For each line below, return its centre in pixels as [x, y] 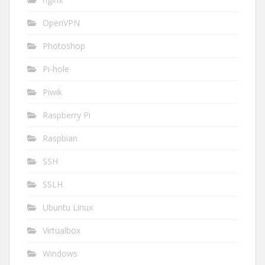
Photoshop [64, 46]
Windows [60, 253]
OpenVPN [61, 22]
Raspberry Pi [67, 115]
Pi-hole [56, 69]
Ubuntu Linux [68, 207]
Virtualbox [62, 230]
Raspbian [60, 138]
